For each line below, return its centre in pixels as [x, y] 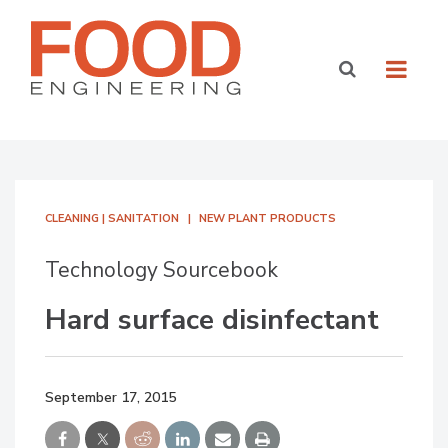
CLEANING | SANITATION [112, 218]
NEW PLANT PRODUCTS [267, 218]
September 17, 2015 [110, 397]
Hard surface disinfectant [212, 320]
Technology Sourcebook [161, 270]
